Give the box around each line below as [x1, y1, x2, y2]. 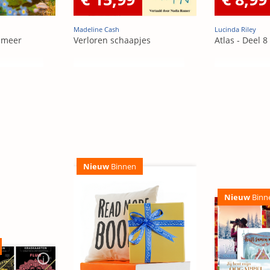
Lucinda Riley [215, 25, 256, 34]
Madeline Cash [74, 25, 119, 34]
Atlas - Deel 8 [215, 34, 268, 46]
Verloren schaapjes [74, 34, 151, 46]
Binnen [109, 161, 136, 172]
